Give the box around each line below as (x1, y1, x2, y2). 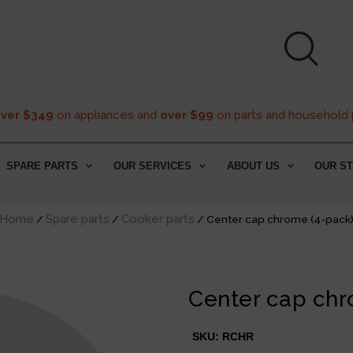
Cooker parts (121, 211, 195, 226)
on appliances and (53, 108, 160, 122)
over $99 (159, 108, 214, 122)
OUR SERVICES (113, 159, 191, 172)
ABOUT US (226, 159, 280, 172)
